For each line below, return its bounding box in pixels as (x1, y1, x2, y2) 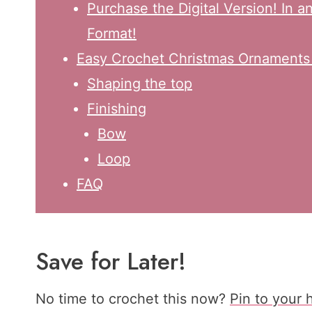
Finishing (87, 100, 146, 118)
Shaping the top (87, 75, 192, 93)
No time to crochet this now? (36, 290, 230, 308)
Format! (87, 25, 136, 42)
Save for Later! (36, 244, 186, 279)
